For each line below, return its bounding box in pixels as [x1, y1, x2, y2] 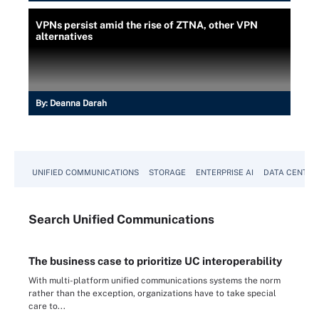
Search [28, 212, 73, 226]
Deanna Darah [50, 98, 107, 108]
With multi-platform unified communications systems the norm [28, 276, 281, 286]
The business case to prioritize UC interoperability [28, 255, 282, 267]
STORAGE [149, 168, 186, 177]
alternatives [36, 31, 93, 42]
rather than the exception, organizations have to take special [28, 288, 276, 298]
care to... [28, 301, 66, 311]
